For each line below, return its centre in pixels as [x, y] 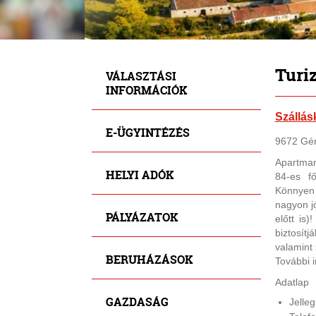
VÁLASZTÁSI [141, 75]
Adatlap [292, 282]
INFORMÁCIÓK [146, 90]
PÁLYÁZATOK [141, 217]
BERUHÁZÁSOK [149, 259]
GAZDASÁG [137, 301]
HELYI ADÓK [139, 174]
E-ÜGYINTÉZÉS [147, 132]
